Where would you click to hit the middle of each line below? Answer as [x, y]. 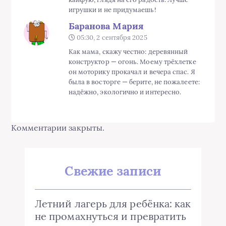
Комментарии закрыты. [58, 128]
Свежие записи [113, 171]
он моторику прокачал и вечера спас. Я [132, 72]
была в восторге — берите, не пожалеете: [134, 82]
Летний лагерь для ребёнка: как [113, 204]
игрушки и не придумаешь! [112, 10]
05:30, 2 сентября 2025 [111, 38]
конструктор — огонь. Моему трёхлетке [132, 62]
